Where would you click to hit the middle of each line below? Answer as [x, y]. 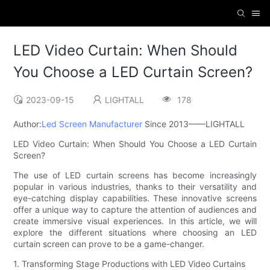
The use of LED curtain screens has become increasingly [135, 175]
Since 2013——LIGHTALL [194, 124]
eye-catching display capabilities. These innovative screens [135, 198]
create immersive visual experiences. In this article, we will [135, 221]
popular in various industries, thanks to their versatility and [135, 187]
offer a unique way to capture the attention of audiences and [135, 210]
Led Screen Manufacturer [92, 124]
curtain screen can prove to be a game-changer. [109, 244]
